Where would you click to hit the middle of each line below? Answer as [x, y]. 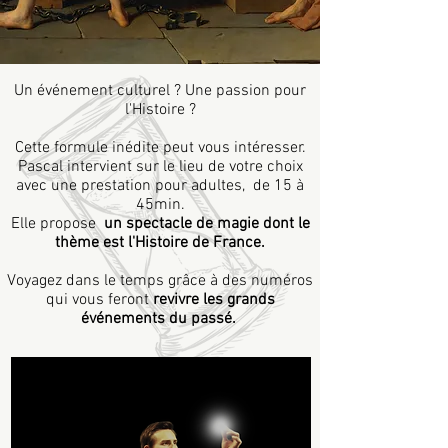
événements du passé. [160, 319]
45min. [160, 205]
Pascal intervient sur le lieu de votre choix [160, 167]
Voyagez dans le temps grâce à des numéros [160, 281]
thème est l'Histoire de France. [160, 243]
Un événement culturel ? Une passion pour [160, 91]
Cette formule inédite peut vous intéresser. [160, 148]
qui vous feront [99, 300]
